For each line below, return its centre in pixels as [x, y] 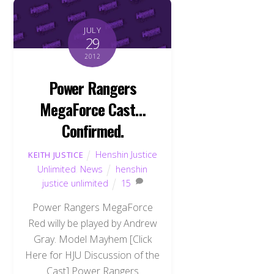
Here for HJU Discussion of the [93, 255]
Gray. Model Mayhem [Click [92, 239]
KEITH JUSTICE [56, 155]
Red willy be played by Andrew [92, 223]
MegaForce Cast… [93, 109]
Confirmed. [93, 131]
